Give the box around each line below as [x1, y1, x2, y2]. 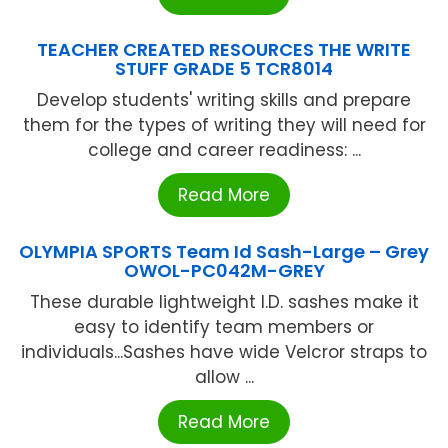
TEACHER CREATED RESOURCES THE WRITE [37, 36, 411, 62]
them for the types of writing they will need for [22, 112, 426, 137]
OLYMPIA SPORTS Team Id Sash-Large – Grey [19, 238, 429, 264]
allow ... [194, 364, 254, 389]
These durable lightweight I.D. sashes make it [29, 289, 419, 314]
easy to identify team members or [74, 314, 374, 339]
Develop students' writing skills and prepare [37, 87, 411, 112]
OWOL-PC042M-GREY [123, 257, 325, 283]
